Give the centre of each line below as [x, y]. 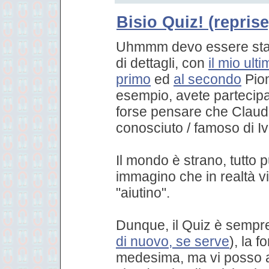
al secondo [207, 79]
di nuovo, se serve [173, 241]
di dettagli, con [162, 63]
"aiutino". [143, 192]
